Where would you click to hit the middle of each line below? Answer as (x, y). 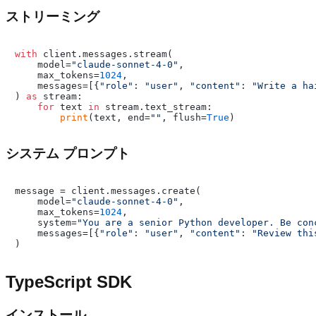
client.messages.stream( (105, 54)
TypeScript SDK (69, 281)
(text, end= (119, 117)
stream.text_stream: (156, 107)
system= (46, 222)
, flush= (184, 117)
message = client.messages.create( (108, 190)
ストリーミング (53, 16)
